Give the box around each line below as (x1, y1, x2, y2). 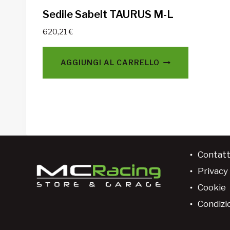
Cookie (197, 182, 226, 193)
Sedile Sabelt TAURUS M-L (43, 8, 174, 21)
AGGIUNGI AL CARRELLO (61, 57, 160, 67)
